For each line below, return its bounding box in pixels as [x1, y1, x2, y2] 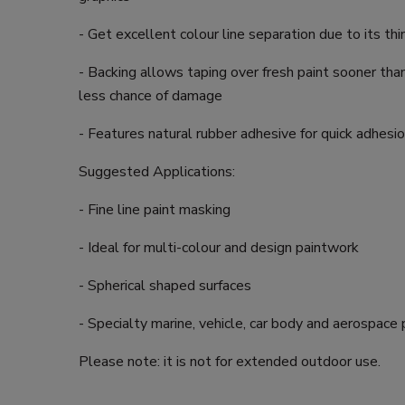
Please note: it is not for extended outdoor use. [79, 351, 381, 372]
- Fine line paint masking [79, 199, 231, 220]
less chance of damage [79, 85, 222, 106]
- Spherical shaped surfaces [79, 275, 251, 296]
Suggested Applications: [79, 161, 235, 182]
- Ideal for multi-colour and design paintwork [79, 237, 359, 258]
